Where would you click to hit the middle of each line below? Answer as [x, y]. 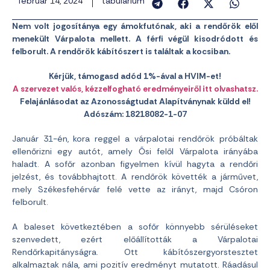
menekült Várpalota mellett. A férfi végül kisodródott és [135, 39]
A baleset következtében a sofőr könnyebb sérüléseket [135, 227]
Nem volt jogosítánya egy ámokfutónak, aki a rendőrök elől [135, 26]
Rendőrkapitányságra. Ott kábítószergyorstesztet [135, 252]
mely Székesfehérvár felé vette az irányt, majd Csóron [135, 190]
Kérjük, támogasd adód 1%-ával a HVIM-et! [135, 76]
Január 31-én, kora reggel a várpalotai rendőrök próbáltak [135, 139]
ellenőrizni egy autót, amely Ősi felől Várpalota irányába [135, 152]
